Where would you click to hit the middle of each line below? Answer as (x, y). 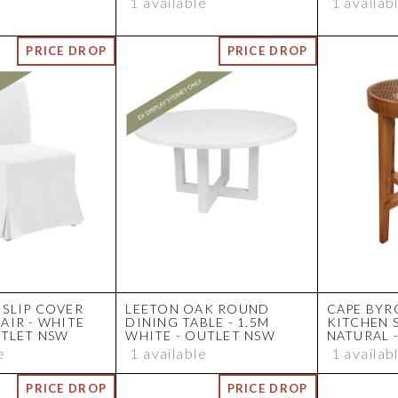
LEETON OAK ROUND (198, 309)
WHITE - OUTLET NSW (200, 336)
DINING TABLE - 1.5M (198, 322)
